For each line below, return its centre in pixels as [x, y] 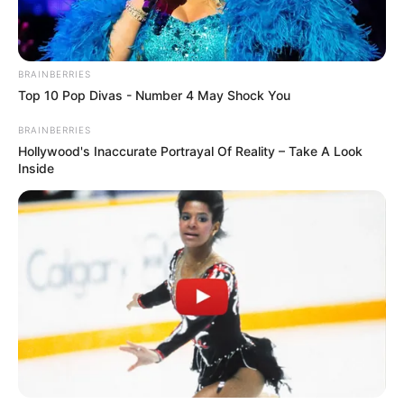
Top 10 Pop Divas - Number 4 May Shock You [154, 96]
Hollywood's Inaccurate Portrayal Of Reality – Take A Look [190, 151]
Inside [36, 169]
